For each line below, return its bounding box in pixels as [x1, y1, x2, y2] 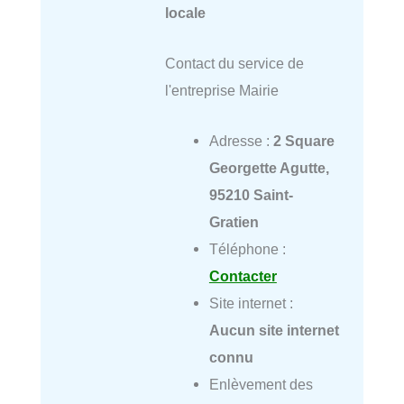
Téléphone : [208, 241, 286, 257]
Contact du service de [164, 54, 304, 71]
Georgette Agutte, [208, 160, 329, 176]
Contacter [208, 268, 277, 284]
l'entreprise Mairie [164, 81, 279, 98]
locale [164, 4, 206, 21]
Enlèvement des [208, 376, 313, 392]
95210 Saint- [208, 187, 293, 203]
